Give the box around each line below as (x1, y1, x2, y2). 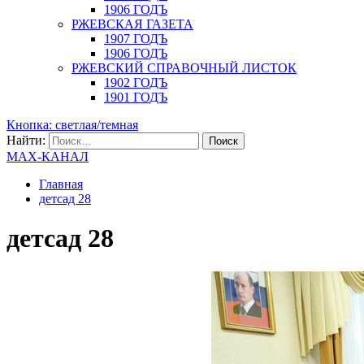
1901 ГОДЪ (104, 90, 167, 104)
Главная (39, 177, 83, 191)
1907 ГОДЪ (104, 32, 167, 45)
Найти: (6, 133, 45, 147)
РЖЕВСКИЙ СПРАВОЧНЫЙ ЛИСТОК (71, 61, 297, 75)
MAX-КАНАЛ (6, 149, 89, 163)
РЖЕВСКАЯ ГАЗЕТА (71, 17, 193, 31)
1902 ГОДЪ (104, 76, 167, 89)
